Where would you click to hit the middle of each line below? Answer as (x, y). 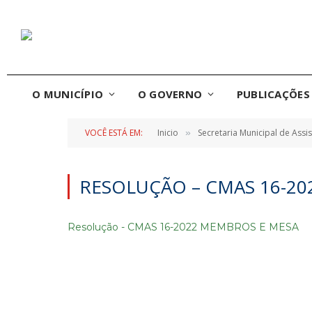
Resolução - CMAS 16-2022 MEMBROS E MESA (183, 227)
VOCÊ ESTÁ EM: (114, 133)
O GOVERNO (170, 94)
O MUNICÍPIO (68, 94)
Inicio (168, 133)
